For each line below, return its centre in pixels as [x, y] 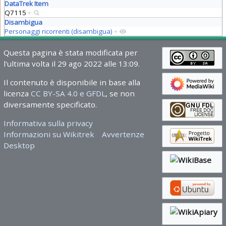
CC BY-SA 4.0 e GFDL [68, 93]
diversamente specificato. [50, 104]
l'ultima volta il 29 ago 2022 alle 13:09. [71, 63]
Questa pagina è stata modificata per [70, 52]
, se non [120, 93]
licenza [17, 93]
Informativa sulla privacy [48, 123]
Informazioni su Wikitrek [49, 134]
